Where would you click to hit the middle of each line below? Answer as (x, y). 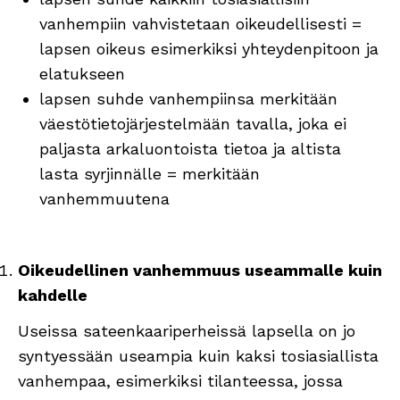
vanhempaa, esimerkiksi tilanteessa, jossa (180, 380)
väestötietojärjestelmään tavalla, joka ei (193, 123)
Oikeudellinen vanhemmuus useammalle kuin (200, 270)
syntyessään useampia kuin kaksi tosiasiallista (198, 355)
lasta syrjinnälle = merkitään (150, 173)
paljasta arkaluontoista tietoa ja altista (190, 148)
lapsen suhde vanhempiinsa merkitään (188, 98)
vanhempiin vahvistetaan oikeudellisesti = (200, 23)
